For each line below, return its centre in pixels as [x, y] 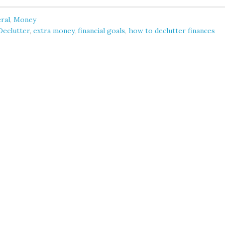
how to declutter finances [172, 31]
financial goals [101, 31]
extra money [54, 31]
